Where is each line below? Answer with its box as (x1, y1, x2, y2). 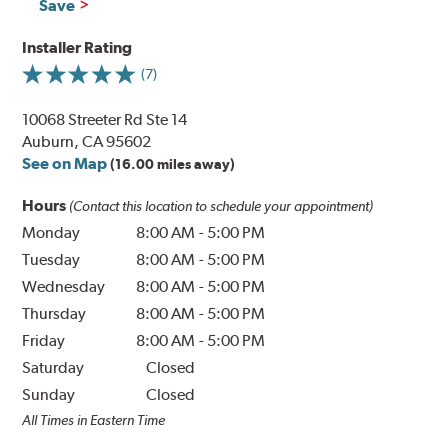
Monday (22, 223, 81, 243)
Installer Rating (22, 38, 133, 58)
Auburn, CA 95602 (22, 132, 152, 152)
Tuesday (22, 250, 81, 270)
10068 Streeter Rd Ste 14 (22, 110, 188, 130)
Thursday (22, 304, 87, 324)
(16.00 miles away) (110, 156, 236, 173)
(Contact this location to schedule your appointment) (69, 198, 374, 215)
